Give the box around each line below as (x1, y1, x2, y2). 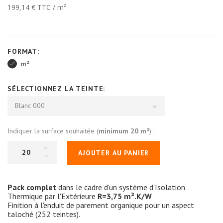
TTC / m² (35, 2, 66, 12)
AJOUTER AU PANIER (78, 148, 149, 157)
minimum (99, 126, 130, 135)
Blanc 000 (15, 101, 45, 110)
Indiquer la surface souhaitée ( (7, 126, 99, 135)
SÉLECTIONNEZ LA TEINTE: (7, 84, 108, 93)
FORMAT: (7, 46, 42, 56)
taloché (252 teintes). (7, 209, 80, 219)
